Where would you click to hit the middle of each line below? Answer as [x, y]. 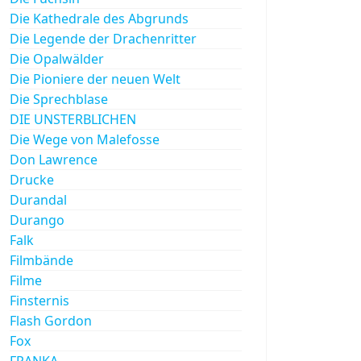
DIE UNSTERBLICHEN [73, 119]
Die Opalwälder [57, 58]
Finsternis [39, 300]
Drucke [32, 179]
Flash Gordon [51, 320]
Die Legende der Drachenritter [103, 38]
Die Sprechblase [59, 99]
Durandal [38, 199]
